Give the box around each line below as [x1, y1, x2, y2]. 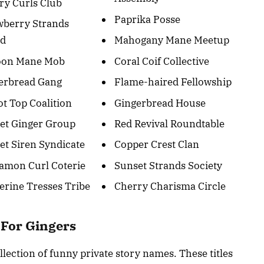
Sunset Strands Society [114, 159, 222, 172]
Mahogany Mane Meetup [114, 34, 229, 47]
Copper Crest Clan [114, 138, 199, 151]
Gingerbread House [114, 96, 206, 110]
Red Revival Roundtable [114, 117, 225, 130]
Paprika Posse [114, 12, 180, 26]
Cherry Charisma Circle [114, 180, 226, 193]
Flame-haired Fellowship [114, 75, 232, 89]
